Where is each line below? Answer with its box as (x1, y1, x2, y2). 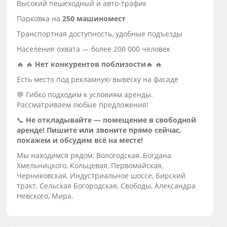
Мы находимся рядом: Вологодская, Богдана (17, 150, 172, 161)
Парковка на (17, 14, 63, 24)
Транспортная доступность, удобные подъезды (17, 29, 183, 39)
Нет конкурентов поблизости (35, 59, 146, 69)
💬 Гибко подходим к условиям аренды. (17, 90, 154, 100)
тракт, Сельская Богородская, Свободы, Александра (17, 181, 196, 191)
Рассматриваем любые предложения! (17, 100, 149, 110)
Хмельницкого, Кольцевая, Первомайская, (17, 161, 164, 171)
